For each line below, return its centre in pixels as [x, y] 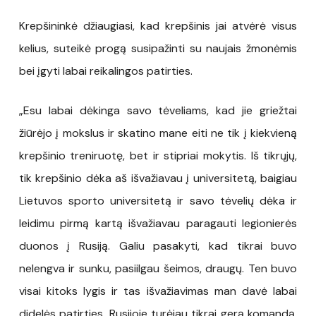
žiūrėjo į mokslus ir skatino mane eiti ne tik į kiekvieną [158, 133]
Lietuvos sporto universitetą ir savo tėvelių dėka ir [158, 200]
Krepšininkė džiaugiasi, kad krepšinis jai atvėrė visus [158, 25]
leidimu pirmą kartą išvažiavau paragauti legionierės [158, 223]
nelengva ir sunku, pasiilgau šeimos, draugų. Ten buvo [158, 268]
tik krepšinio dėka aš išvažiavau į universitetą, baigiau [158, 178]
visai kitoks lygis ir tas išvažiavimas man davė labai [158, 291]
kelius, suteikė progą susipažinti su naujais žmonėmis [158, 48]
